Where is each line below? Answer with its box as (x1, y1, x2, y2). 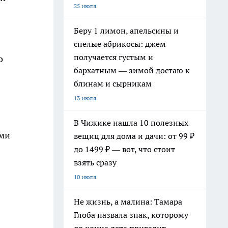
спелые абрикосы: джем (74, 39, 166, 49)
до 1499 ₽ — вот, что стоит (74, 144, 175, 154)
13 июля (74, 94, 96, 102)
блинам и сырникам (74, 78, 152, 89)
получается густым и (74, 52, 153, 62)
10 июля (74, 173, 96, 181)
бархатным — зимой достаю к (74, 65, 190, 75)
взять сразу (74, 157, 117, 167)
